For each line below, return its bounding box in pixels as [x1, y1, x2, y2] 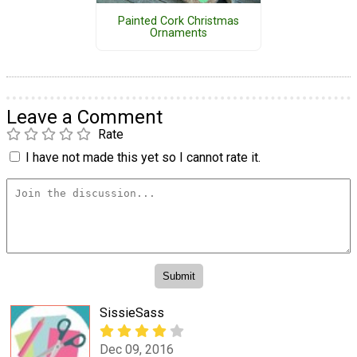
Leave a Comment [6, 106, 163, 129]
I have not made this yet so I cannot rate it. [25, 150, 261, 166]
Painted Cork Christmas [117, 14, 239, 28]
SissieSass [100, 304, 164, 320]
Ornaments [149, 25, 207, 40]
